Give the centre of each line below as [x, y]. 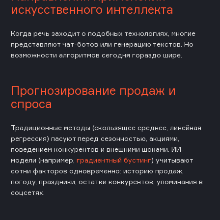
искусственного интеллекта [92, 9]
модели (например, [44, 160]
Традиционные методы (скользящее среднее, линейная [106, 127]
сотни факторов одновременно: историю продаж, [97, 170]
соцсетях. [28, 192]
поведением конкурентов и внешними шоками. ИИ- [97, 149]
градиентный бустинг [114, 160]
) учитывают [172, 160]
